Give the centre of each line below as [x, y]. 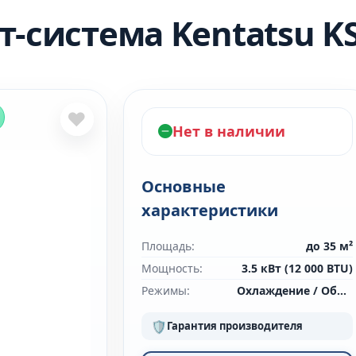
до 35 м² [330, 246]
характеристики [209, 210]
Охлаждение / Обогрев [341, 290]
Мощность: [172, 268]
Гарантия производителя [234, 326]
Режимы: [165, 290]
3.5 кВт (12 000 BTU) [298, 268]
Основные [183, 186]
